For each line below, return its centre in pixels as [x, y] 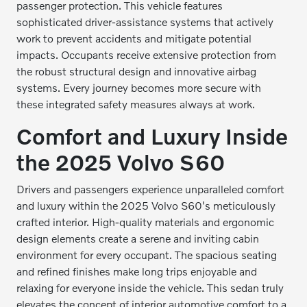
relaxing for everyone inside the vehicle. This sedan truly [150, 287]
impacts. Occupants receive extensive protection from [147, 54]
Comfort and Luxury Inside [152, 136]
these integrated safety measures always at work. [136, 104]
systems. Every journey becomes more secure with [139, 87]
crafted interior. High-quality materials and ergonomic [146, 222]
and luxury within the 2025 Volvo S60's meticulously [146, 205]
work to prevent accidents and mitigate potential [134, 38]
